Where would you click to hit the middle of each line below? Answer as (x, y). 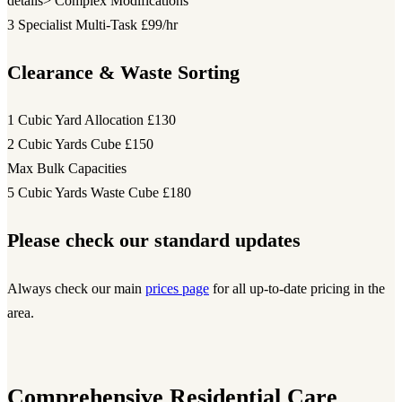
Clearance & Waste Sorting (123, 72)
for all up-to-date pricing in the (297, 288)
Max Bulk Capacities (67, 169)
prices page (177, 288)
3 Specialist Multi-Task (72, 25)
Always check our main (76, 288)
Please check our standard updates (154, 240)
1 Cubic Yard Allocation (75, 120)
